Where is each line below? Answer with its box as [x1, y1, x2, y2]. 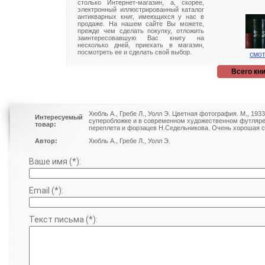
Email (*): [29, 186, 63, 195]
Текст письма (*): [29, 215, 98, 224]
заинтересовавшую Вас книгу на [77, 34, 204, 41]
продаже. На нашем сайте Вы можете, [77, 20, 204, 27]
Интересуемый [35, 114, 83, 121]
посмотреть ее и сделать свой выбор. [77, 49, 192, 56]
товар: [35, 121, 56, 128]
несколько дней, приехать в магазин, [77, 41, 204, 49]
